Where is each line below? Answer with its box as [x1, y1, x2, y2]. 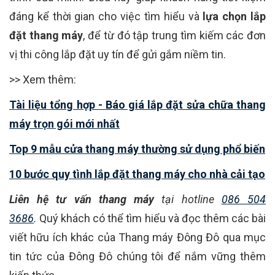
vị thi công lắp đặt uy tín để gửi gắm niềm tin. [9, 48, 226, 61]
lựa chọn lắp [203, 10, 266, 23]
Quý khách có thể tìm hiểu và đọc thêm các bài [39, 212, 266, 225]
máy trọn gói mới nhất [9, 117, 120, 131]
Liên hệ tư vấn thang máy [9, 193, 155, 206]
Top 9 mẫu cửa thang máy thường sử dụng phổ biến [9, 142, 265, 156]
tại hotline [154, 193, 222, 206]
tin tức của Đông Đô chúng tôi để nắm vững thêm [9, 250, 266, 263]
